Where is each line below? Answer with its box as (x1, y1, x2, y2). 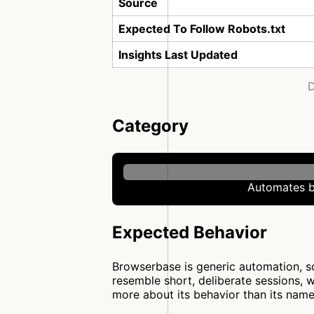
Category (112, 116, 189, 136)
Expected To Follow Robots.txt (118, 22, 285, 36)
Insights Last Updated (118, 48, 238, 62)
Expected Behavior (112, 222, 267, 243)
